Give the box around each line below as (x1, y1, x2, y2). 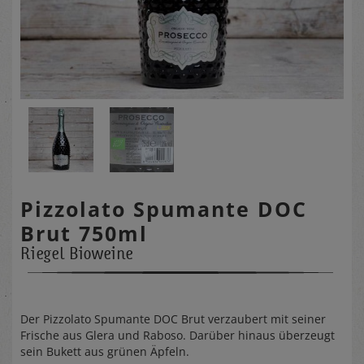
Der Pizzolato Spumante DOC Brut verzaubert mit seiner (20, 310, 326, 327)
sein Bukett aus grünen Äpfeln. (20, 343, 189, 359)
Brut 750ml (20, 219, 148, 247)
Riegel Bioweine (20, 242, 133, 263)
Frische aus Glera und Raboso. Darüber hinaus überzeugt (20, 327, 335, 343)
